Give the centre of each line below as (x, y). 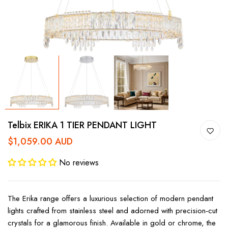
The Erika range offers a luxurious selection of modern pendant (110, 199)
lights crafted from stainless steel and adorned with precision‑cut (112, 211)
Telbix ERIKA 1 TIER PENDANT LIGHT (82, 125)
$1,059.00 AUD (40, 142)
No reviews (79, 163)
